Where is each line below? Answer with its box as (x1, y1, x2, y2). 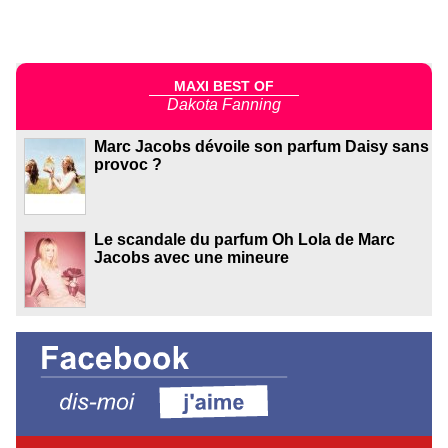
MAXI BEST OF (174, 77, 274, 94)
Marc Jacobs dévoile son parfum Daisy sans (94, 138, 429, 156)
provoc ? (94, 156, 162, 174)
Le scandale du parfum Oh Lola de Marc (94, 231, 395, 249)
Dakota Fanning (167, 96, 281, 114)
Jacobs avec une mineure (94, 249, 289, 267)
